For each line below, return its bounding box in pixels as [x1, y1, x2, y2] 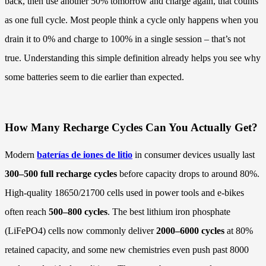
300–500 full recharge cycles [5, 168, 117, 179]
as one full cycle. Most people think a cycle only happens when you [5, 15, 258, 26]
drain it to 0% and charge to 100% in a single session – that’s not [5, 34, 245, 45]
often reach [5, 206, 49, 217]
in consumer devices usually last [132, 149, 255, 160]
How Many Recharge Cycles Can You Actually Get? [5, 121, 258, 134]
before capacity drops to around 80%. [117, 168, 259, 179]
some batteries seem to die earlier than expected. [5, 72, 184, 83]
